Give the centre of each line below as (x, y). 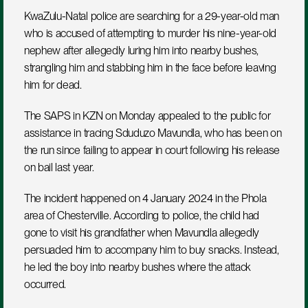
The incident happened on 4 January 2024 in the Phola (145, 198)
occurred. (45, 284)
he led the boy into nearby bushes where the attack (137, 267)
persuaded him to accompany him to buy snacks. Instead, (152, 250)
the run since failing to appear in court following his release (152, 150)
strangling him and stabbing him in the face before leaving (150, 68)
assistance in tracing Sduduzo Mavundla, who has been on (153, 133)
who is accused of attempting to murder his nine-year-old (151, 33)
